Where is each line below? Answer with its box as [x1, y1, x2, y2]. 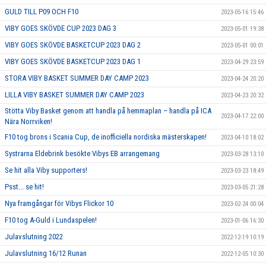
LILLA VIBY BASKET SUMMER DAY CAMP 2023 [5, 90, 144, 99]
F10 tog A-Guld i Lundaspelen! [5, 215, 97, 224]
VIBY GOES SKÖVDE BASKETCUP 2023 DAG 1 [5, 56, 141, 66]
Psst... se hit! [5, 182, 44, 191]
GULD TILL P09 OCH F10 [5, 7, 78, 16]
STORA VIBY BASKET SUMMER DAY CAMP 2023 [5, 73, 149, 83]
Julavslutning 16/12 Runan [5, 248, 87, 258]
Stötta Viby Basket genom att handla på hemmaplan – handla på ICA [5, 106, 211, 115]
